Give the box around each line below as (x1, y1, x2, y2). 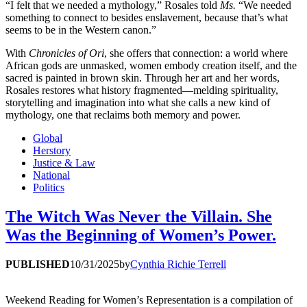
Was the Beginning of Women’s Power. (5, 225, 276, 244)
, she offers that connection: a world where (104, 47, 288, 59)
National (33, 169, 70, 181)
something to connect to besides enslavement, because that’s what (5, 11, 288, 23)
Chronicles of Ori (29, 47, 104, 59)
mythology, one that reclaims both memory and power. (5, 108, 241, 121)
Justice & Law (33, 156, 95, 169)
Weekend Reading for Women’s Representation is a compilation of (5, 293, 293, 306)
